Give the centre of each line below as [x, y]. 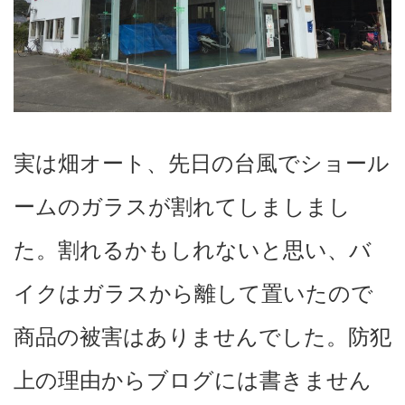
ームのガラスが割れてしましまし [182, 206]
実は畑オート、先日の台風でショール [202, 163]
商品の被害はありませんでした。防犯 [202, 336]
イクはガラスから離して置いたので [193, 293]
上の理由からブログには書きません [193, 380]
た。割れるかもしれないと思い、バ [193, 250]
